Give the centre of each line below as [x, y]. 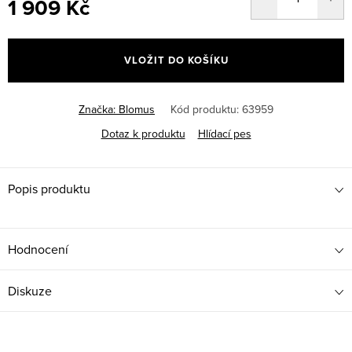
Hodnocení [38, 249]
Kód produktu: [205, 110]
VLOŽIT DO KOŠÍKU [176, 60]
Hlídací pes [224, 134]
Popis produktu [49, 189]
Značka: [99, 110]
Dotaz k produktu [143, 134]
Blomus [137, 110]
